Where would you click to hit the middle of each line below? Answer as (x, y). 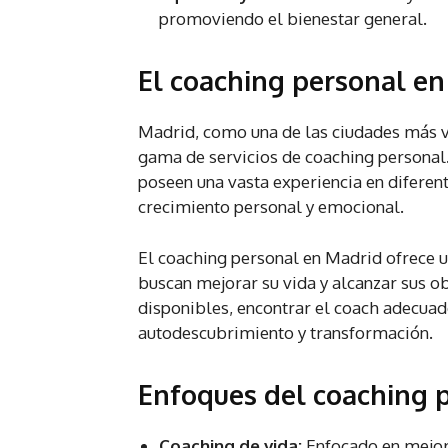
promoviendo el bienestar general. (293, 19)
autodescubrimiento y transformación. (285, 333)
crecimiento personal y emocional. (271, 207)
